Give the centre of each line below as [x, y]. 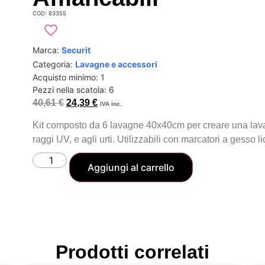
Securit [76, 50]
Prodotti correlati [132, 252]
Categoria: [54, 64]
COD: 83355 [50, 13]
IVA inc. [111, 104]
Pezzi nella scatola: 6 [74, 89]
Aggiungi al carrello [131, 168]
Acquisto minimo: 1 [69, 77]
